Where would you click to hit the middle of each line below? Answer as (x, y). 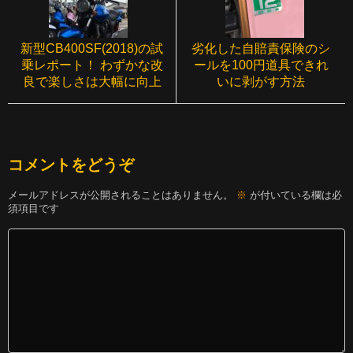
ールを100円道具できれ (261, 65)
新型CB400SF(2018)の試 (92, 48)
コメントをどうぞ (71, 164)
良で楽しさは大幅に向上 (92, 81)
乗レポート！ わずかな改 (92, 65)
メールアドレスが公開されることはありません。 (121, 195)
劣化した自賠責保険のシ (261, 48)
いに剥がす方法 (261, 81)
